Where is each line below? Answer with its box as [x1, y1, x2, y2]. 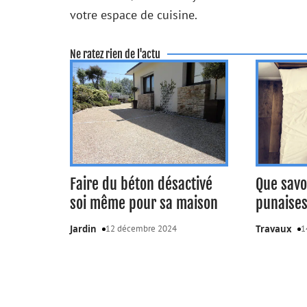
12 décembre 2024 [105, 223, 177, 235]
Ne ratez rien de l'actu [70, 47, 160, 61]
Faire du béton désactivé [70, 175, 212, 194]
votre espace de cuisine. [70, 6, 197, 23]
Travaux [256, 223, 293, 236]
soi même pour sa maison [70, 194, 218, 213]
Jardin [70, 223, 97, 236]
